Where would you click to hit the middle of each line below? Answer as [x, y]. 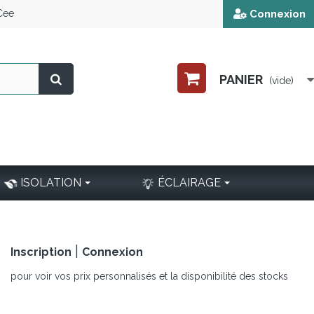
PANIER [241, 80]
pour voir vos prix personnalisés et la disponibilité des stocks [149, 277]
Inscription [41, 252]
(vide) [281, 81]
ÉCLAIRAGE [189, 183]
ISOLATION [50, 183]
